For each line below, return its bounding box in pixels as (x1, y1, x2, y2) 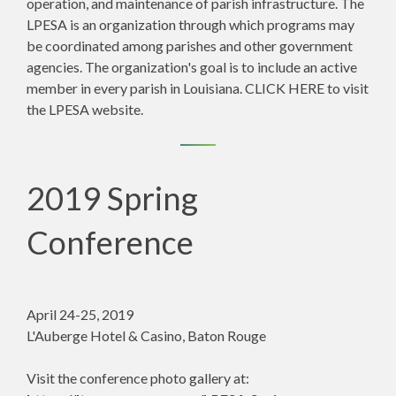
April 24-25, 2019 (27, 306, 133, 323)
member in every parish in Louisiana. (27, 80, 245, 96)
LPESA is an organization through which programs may (27, 16, 354, 33)
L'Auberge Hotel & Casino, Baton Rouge (27, 327, 266, 344)
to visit (324, 80, 369, 96)
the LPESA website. (27, 101, 143, 118)
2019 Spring (27, 179, 198, 217)
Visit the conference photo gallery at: (27, 369, 249, 386)
